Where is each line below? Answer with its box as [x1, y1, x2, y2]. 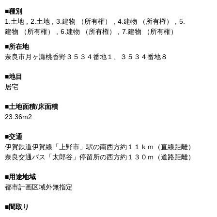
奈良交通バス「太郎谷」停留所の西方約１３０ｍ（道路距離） [5, 153, 195, 161]
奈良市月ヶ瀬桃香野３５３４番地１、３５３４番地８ [5, 53, 168, 61]
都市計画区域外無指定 [5, 183, 73, 191]
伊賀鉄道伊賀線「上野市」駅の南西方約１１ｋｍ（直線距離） [5, 143, 195, 151]
